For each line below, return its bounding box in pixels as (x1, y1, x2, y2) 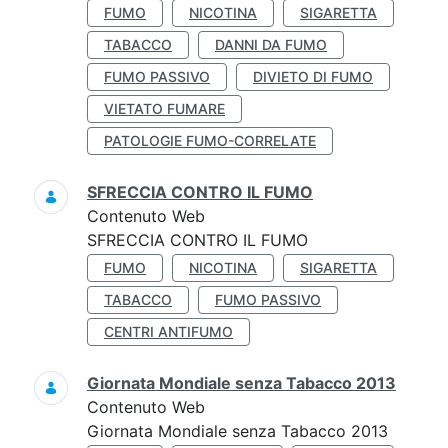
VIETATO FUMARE (104, 100, 225, 117)
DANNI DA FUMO (215, 36, 327, 53)
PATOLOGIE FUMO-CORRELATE (104, 132, 316, 149)
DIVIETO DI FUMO (253, 68, 373, 85)
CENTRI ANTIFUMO (104, 323, 233, 340)
